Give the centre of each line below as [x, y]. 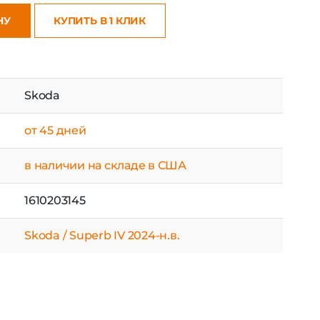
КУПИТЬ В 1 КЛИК [100, 21]
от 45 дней [55, 130]
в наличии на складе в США [105, 165]
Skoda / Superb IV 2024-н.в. [102, 235]
